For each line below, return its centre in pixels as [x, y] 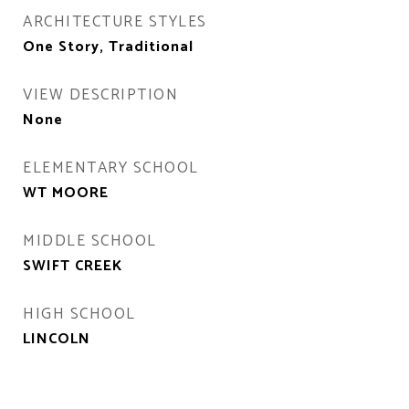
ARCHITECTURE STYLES [115, 22]
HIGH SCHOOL [79, 315]
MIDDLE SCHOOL [90, 241]
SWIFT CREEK [73, 267]
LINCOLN [57, 340]
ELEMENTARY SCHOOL [111, 168]
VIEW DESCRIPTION [100, 95]
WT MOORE [66, 194]
